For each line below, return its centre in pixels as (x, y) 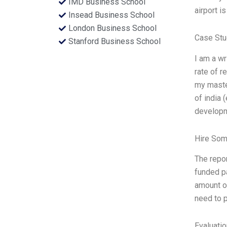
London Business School (112, 28)
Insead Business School (111, 15)
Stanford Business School (114, 41)
